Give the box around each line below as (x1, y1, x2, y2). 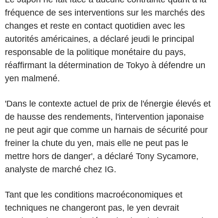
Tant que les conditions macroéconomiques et (5, 189, 182, 200)
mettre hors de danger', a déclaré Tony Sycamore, (5, 151, 199, 161)
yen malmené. (5, 73, 60, 83)
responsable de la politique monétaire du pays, (5, 47, 186, 57)
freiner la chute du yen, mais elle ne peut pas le (5, 138, 188, 148)
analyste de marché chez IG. (5, 164, 116, 174)
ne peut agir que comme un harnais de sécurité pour (5, 125, 208, 135)
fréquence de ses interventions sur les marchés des (5, 7, 205, 18)
